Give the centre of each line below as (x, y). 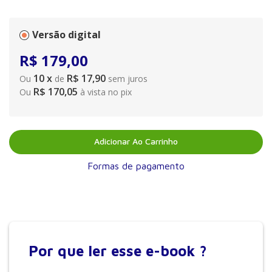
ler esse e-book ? (148, 251)
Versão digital (66, 35)
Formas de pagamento (136, 166)
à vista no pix (105, 92)
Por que (58, 251)
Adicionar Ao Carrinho (136, 141)
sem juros (128, 79)
